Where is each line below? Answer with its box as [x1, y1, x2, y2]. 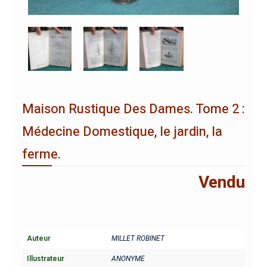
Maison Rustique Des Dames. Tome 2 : [21, 99, 245, 119]
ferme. [21, 144, 61, 164]
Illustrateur [26, 254, 64, 263]
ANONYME [111, 254, 145, 263]
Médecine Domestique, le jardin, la [21, 122, 222, 141]
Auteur [26, 234, 51, 243]
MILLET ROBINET [111, 234, 164, 243]
